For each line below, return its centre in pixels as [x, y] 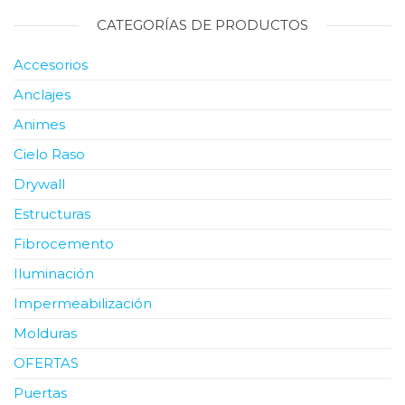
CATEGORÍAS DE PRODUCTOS [202, 24]
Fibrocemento [64, 243]
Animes [39, 124]
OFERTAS [46, 363]
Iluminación [54, 273]
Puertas [40, 392]
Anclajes [42, 94]
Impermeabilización [83, 303]
